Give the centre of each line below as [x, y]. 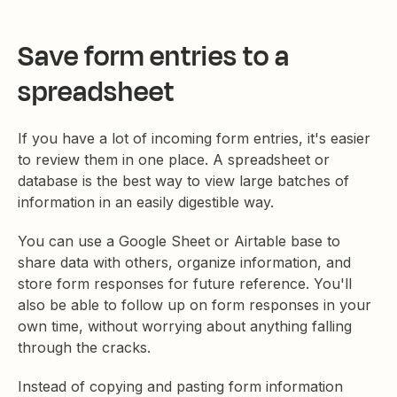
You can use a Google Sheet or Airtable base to [179, 241]
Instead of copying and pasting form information [180, 386]
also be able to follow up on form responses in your [195, 305]
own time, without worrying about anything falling [185, 326]
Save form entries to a [154, 56]
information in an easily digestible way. [148, 202]
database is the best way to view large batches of [183, 181]
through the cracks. [86, 347]
